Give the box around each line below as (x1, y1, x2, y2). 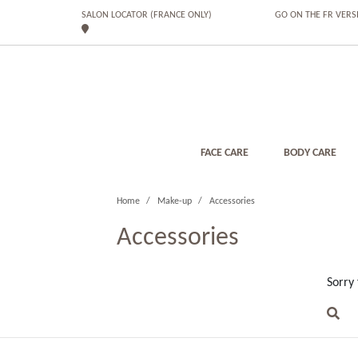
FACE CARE (200, 147, 249, 160)
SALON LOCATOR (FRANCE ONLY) (82, 10, 212, 20)
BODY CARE (283, 147, 336, 160)
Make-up (157, 197, 192, 207)
